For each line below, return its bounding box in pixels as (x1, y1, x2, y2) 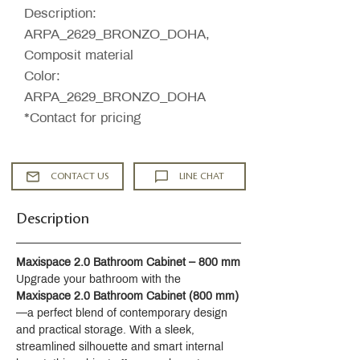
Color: (24, 68, 60, 84)
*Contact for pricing (24, 110, 141, 125)
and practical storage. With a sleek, (16, 324, 198, 336)
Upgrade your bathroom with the (16, 273, 184, 285)
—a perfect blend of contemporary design (16, 307, 231, 319)
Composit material (24, 47, 133, 63)
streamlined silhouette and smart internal (16, 341, 227, 353)
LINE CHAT (179, 170, 224, 182)
